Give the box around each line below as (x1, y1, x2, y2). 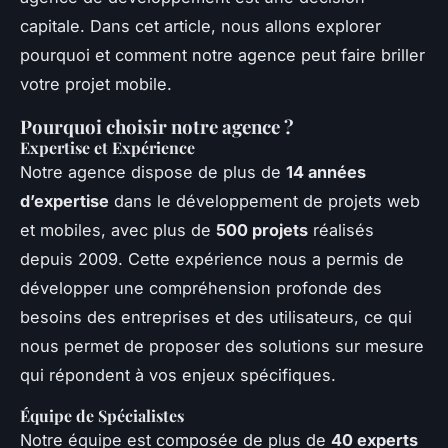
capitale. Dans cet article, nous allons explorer (20, 15, 381, 36)
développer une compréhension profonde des (20, 277, 382, 298)
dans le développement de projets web (109, 190, 420, 211)
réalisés (308, 219, 374, 240)
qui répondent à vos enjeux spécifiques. (20, 364, 336, 385)
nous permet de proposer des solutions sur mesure (20, 335, 424, 356)
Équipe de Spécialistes (20, 404, 184, 426)
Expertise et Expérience (20, 136, 195, 158)
